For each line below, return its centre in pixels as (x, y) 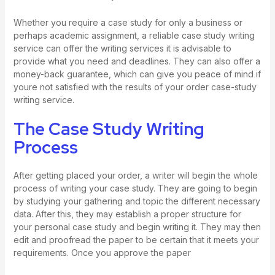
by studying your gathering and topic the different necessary (137, 201)
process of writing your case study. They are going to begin (135, 188)
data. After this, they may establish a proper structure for (127, 214)
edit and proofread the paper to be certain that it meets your (136, 240)
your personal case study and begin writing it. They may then (137, 227)
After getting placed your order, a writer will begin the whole (135, 176)
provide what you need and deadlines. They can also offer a (137, 61)
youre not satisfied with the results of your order (112, 87)
